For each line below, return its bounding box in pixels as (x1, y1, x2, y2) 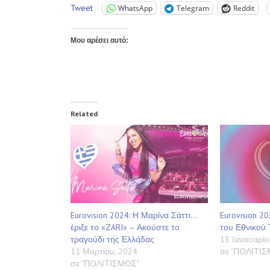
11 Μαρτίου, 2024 (71, 246, 137, 257)
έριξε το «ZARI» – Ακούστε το (71, 222, 180, 233)
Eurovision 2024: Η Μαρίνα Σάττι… (71, 210, 196, 221)
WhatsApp (118, 2, 152, 13)
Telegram (177, 2, 209, 13)
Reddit (233, 2, 254, 13)
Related (71, 109, 98, 119)
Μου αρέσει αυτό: (71, 36, 128, 45)
